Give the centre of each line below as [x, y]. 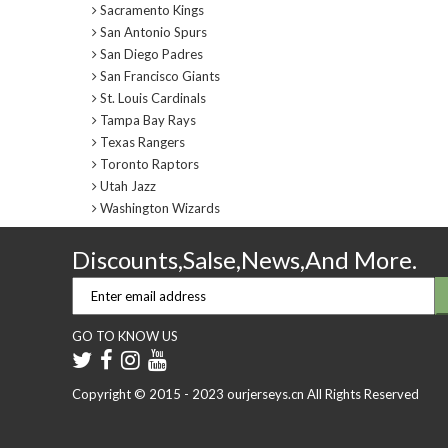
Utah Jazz [126, 186]
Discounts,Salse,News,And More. [244, 259]
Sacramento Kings [150, 10]
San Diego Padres [150, 54]
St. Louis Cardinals [151, 98]
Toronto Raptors [148, 164]
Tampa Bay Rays [146, 120]
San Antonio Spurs [152, 32]
